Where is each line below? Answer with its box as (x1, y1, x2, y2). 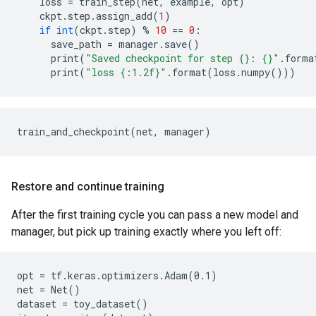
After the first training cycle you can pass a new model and (11, 208, 298, 221)
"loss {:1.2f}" (85, 66, 166, 79)
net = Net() (17, 283, 80, 296)
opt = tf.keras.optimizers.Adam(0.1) (17, 269, 217, 282)
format (172, 66, 207, 79)
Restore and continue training (11, 180, 164, 193)
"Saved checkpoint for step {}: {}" (85, 51, 279, 65)
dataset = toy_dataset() (17, 297, 148, 310)
